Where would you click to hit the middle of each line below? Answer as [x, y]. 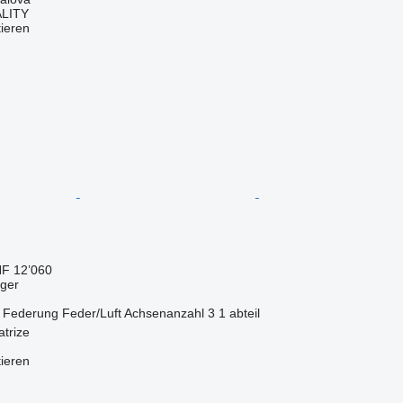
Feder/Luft [91, 313]
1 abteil [239, 313]
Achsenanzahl [164, 313]
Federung [30, 313]
